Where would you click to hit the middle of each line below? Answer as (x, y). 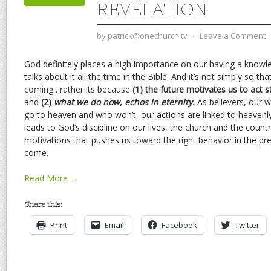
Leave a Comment (233, 35)
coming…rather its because (78, 89)
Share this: (43, 204)
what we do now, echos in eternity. (126, 102)
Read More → (51, 178)
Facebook (179, 225)
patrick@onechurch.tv (148, 35)
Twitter (247, 225)
